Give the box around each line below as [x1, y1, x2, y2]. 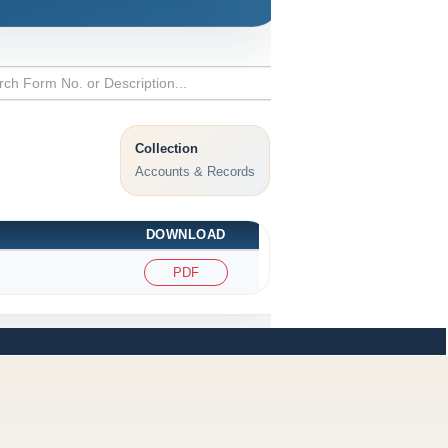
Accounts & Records [134, 163, 255, 179]
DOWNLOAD [145, 226, 226, 242]
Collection [134, 140, 198, 156]
